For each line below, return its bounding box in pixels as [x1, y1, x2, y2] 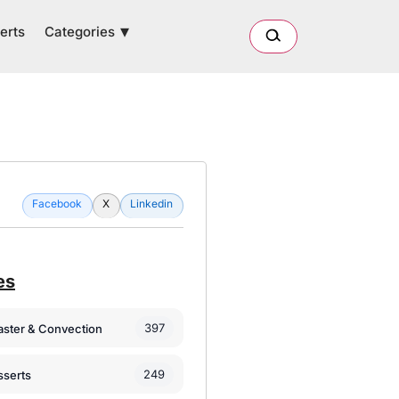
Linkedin [129, 196, 173, 210]
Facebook [31, 196, 82, 210]
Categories [45, 22, 116, 40]
